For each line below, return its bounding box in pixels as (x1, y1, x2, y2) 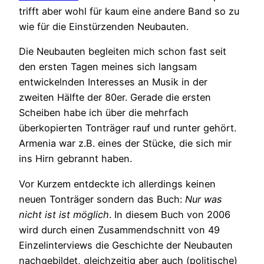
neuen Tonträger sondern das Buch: (19, 193, 185, 205)
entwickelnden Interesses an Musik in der (19, 76, 207, 88)
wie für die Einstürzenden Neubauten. (19, 21, 189, 33)
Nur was (185, 193, 222, 205)
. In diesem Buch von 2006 (109, 208, 230, 220)
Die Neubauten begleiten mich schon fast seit (19, 45, 226, 58)
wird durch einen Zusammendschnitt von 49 (19, 223, 220, 236)
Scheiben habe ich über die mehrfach (19, 107, 189, 119)
